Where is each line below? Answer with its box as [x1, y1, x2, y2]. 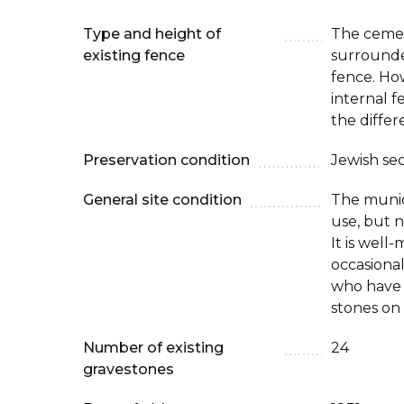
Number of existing [83, 339, 224, 356]
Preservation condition [83, 151, 250, 169]
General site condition [83, 191, 242, 208]
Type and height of [83, 25, 221, 42]
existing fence [83, 47, 185, 64]
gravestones [83, 361, 174, 378]
